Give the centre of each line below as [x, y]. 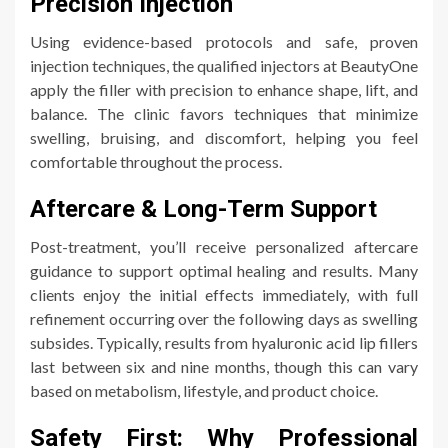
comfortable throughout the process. [156, 162]
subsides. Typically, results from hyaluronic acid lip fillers [224, 343]
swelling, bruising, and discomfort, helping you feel [224, 138]
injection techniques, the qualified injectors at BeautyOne [224, 66]
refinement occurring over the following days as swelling [224, 319]
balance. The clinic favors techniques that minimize [224, 114]
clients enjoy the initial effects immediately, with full [224, 295]
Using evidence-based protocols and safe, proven [224, 42]
